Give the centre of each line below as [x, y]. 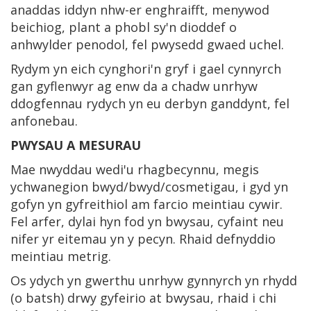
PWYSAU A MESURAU [76, 145]
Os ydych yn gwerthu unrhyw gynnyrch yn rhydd [154, 280]
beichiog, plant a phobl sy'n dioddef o [124, 27]
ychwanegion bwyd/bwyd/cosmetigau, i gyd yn [149, 186]
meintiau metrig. [61, 256]
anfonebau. [44, 120]
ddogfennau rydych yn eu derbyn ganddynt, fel [150, 103]
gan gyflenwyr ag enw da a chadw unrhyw [134, 86]
